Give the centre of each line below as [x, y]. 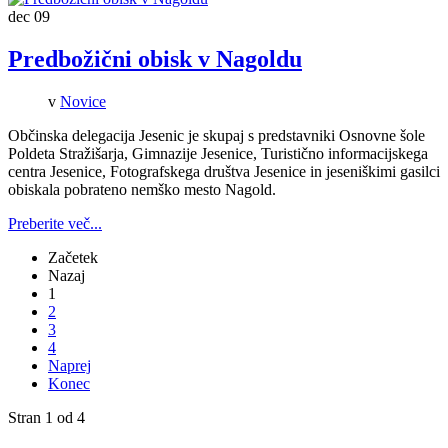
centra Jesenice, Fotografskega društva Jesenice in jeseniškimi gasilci [224, 171]
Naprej [69, 365]
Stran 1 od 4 [46, 417]
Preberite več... [55, 223]
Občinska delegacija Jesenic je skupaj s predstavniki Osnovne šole [216, 135]
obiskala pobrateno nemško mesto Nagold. [142, 189]
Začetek [73, 257]
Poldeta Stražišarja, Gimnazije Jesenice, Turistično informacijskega [218, 153]
